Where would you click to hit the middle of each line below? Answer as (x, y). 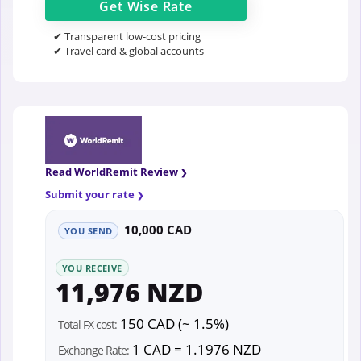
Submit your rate (90, 194)
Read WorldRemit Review (112, 171)
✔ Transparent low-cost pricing (127, 36)
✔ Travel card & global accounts (129, 50)
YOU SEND (89, 230)
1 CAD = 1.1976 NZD (195, 350)
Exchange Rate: (93, 351)
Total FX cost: (87, 325)
